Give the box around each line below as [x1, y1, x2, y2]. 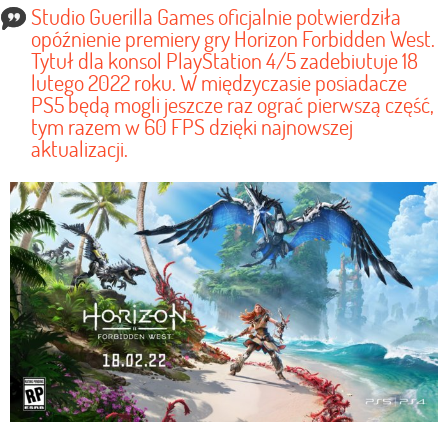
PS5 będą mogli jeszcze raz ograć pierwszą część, [31, 90, 434, 120]
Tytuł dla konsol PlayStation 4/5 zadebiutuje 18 [31, 46, 418, 76]
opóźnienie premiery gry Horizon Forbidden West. [31, 24, 435, 54]
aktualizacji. [31, 134, 128, 164]
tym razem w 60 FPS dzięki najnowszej [31, 112, 353, 142]
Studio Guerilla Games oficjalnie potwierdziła [31, 2, 401, 32]
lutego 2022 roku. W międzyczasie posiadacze [31, 68, 407, 98]
